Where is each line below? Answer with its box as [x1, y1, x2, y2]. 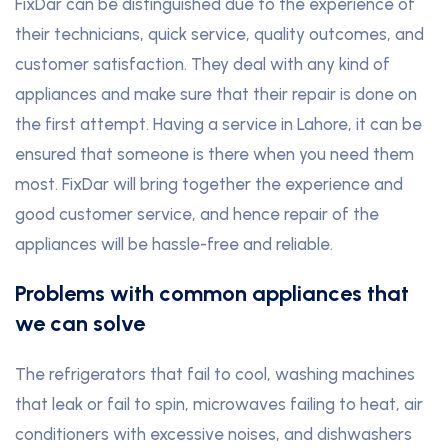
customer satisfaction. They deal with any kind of [15, 54, 390, 75]
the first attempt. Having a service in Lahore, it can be [15, 114, 422, 135]
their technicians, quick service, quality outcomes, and [15, 24, 424, 45]
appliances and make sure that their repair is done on [15, 84, 417, 105]
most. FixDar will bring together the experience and [15, 174, 403, 195]
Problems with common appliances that [15, 280, 409, 308]
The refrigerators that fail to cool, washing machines [15, 364, 415, 385]
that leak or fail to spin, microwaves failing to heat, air [15, 394, 423, 415]
